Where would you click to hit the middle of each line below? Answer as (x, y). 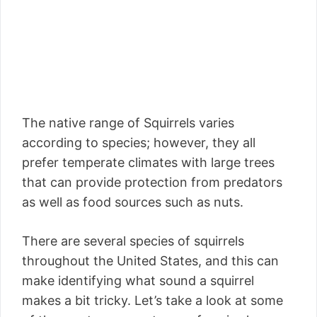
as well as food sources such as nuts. (133, 202)
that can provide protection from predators (152, 183)
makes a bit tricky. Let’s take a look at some (152, 301)
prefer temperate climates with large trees (148, 163)
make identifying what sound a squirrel (138, 281)
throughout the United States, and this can (150, 261)
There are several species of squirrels (133, 241)
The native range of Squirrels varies (128, 123)
